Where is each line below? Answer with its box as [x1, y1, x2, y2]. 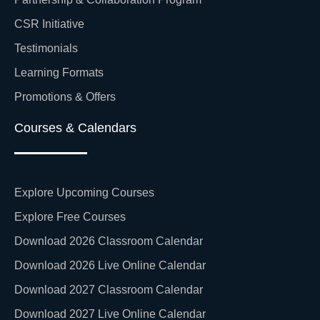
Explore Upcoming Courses [14, 186, 154, 199]
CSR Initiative [14, 18, 84, 31]
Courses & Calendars [14, 121, 136, 136]
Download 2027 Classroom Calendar [14, 283, 203, 296]
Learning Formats [14, 66, 104, 79]
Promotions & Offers [14, 91, 116, 104]
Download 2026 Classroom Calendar [14, 234, 203, 247]
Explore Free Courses [14, 210, 126, 223]
